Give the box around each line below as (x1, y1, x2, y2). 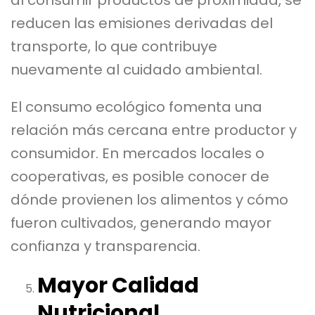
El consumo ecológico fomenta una (11, 96, 262, 117)
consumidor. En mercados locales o (11, 143, 264, 163)
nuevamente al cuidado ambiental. (11, 59, 262, 79)
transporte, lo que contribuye (11, 36, 217, 56)
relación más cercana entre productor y (11, 120, 297, 140)
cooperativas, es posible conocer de (11, 166, 269, 186)
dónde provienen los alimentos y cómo (11, 189, 288, 210)
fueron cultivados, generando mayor (11, 212, 271, 233)
